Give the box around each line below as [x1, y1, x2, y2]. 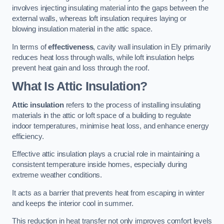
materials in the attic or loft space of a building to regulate [12, 111, 191, 119]
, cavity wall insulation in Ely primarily [93, 42, 211, 51]
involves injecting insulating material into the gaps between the [12, 4, 208, 12]
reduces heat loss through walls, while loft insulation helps [12, 53, 195, 61]
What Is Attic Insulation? [12, 79, 147, 93]
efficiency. [12, 132, 44, 140]
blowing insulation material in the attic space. [12, 25, 153, 33]
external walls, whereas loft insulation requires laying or [12, 14, 186, 23]
